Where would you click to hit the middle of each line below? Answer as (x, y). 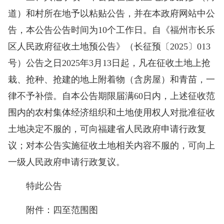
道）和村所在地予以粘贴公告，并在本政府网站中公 (111, 13)
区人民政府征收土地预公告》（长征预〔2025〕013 (109, 46)
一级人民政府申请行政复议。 (66, 162)
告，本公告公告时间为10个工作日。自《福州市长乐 (111, 30)
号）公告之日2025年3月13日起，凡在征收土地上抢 (109, 63)
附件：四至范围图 (53, 210)
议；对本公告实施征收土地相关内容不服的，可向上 (111, 145)
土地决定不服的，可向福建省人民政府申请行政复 (107, 129)
